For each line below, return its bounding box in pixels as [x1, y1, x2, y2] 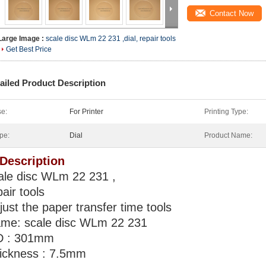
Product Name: [204, 131, 252, 140]
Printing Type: [204, 107, 248, 116]
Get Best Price [6, 45, 52, 53]
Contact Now [210, 9, 254, 18]
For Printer [69, 107, 103, 116]
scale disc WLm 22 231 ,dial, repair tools [46, 34, 176, 43]
